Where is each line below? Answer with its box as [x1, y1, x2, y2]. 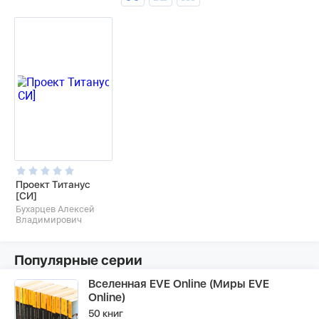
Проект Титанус [16, 179, 90, 190]
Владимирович [16, 214, 82, 225]
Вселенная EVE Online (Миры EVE [88, 277, 269, 291]
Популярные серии [14, 252, 142, 268]
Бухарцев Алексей [16, 204, 95, 214]
